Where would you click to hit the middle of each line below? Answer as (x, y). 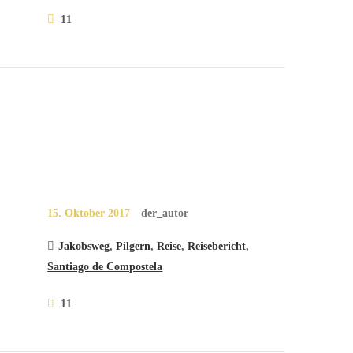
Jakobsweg (84, 245)
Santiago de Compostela (105, 266)
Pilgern (133, 245)
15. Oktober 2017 (89, 212)
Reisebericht (216, 245)
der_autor (165, 212)
